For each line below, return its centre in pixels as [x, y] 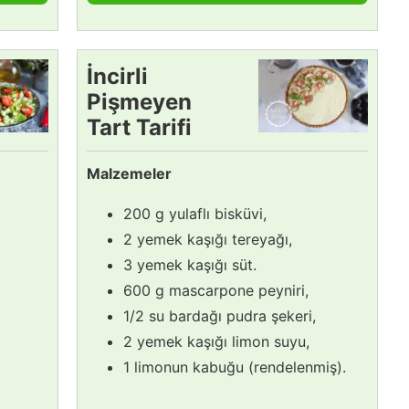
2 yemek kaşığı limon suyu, [216, 341]
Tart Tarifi [139, 127]
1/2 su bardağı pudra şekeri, [220, 315]
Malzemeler [129, 173]
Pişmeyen [139, 101]
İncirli [117, 76]
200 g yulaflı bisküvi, [195, 213]
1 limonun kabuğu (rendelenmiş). [235, 367]
